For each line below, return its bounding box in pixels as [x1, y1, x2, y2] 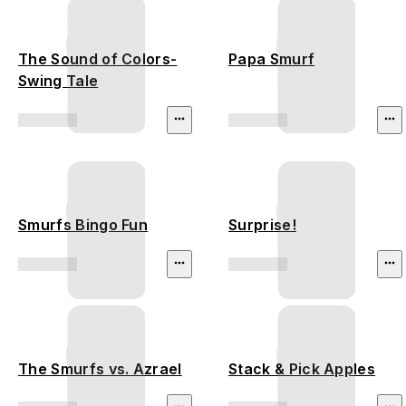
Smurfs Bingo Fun [18, 216, 149, 235]
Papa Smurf [228, 50, 315, 69]
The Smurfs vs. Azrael [18, 360, 182, 379]
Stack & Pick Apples [228, 360, 376, 379]
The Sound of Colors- [18, 50, 178, 69]
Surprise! [228, 216, 296, 235]
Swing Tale [18, 72, 99, 91]
